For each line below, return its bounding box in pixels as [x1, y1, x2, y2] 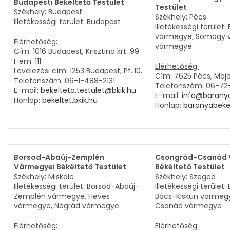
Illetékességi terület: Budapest [14, 16, 123, 27]
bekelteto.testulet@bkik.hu [41, 85, 136, 95]
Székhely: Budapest [14, 7, 82, 17]
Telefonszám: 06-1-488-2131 [14, 75, 115, 86]
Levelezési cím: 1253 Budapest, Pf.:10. [14, 66, 142, 76]
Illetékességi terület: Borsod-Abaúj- [14, 181, 139, 191]
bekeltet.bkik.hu [42, 95, 98, 105]
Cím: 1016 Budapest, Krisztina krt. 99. [14, 46, 141, 56]
